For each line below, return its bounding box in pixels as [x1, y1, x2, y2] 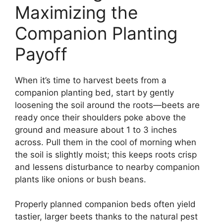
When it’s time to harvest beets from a [15, 75, 166, 85]
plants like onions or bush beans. [15, 174, 146, 184]
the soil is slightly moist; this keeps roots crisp [15, 149, 197, 160]
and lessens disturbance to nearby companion [15, 162, 200, 172]
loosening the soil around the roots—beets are [15, 100, 200, 110]
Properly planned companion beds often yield [15, 199, 196, 210]
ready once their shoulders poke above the [15, 112, 186, 122]
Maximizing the [15, 1, 138, 23]
